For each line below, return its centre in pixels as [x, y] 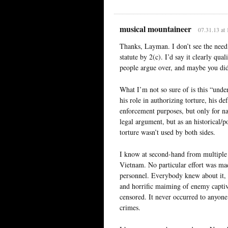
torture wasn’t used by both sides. [167, 132]
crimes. [130, 207]
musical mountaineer [155, 28]
